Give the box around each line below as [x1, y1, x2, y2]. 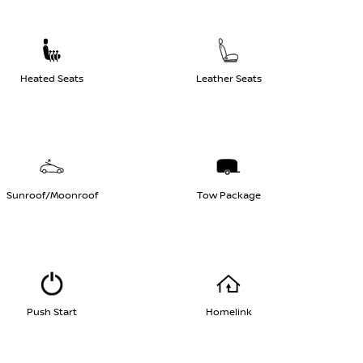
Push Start [27, 305, 77, 318]
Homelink [205, 305, 252, 318]
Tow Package [196, 189, 261, 202]
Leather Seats [195, 72, 262, 85]
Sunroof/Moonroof [6, 189, 98, 202]
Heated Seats [20, 72, 83, 85]
